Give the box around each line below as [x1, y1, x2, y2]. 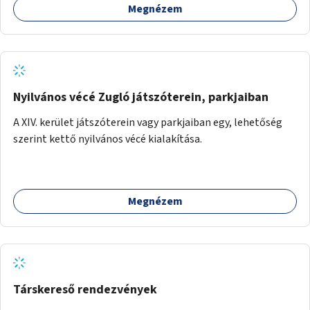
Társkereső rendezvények [13, 280, 157, 298]
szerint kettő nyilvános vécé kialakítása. [13, 131, 202, 147]
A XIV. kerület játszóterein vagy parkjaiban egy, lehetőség [13, 114, 282, 130]
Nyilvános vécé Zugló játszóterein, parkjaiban [13, 88, 268, 106]
